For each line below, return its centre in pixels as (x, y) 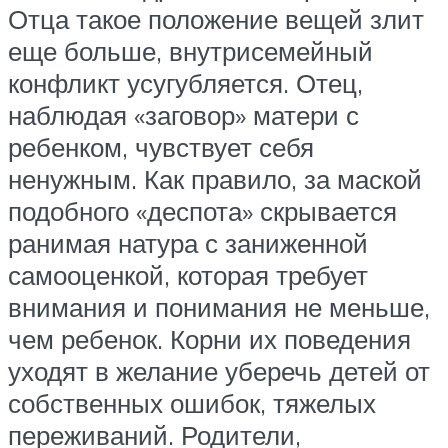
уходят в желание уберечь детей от (219, 370)
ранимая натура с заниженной (188, 242)
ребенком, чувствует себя (161, 146)
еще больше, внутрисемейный (190, 50)
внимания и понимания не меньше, (219, 306)
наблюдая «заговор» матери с (183, 114)
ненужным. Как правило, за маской (215, 178)
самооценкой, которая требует (188, 274)
